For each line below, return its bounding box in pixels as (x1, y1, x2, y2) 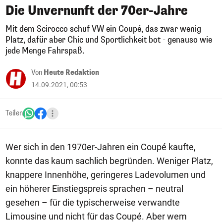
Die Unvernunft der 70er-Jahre (5, 2, 188, 19)
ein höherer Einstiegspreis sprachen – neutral (5, 183, 183, 194)
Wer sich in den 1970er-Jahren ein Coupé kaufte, (5, 142, 196, 152)
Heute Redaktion (44, 68, 99, 77)
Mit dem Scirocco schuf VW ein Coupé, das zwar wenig (5, 23, 201, 35)
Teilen (5, 109, 23, 118)
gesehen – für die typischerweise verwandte (5, 197, 180, 208)
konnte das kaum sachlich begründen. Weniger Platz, (5, 156, 213, 166)
